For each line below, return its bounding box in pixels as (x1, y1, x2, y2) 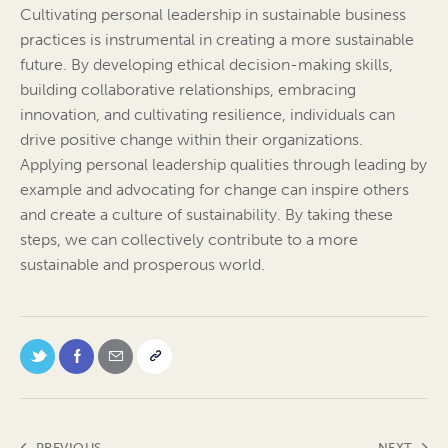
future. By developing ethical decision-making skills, (20, 55, 393, 75)
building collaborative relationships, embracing (20, 80, 356, 100)
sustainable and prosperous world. (20, 255, 265, 275)
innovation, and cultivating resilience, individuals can (20, 105, 395, 125)
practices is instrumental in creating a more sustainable (20, 30, 414, 50)
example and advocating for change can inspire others (20, 180, 409, 200)
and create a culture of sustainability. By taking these (20, 205, 393, 225)
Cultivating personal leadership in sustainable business (20, 5, 406, 25)
